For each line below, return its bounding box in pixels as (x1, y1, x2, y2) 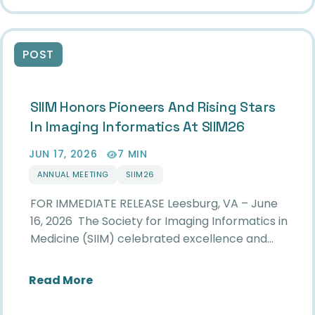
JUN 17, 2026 (29, 146, 98, 161)
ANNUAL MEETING (37, 169, 109, 181)
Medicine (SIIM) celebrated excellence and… (30, 231, 274, 247)
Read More (29, 272, 93, 289)
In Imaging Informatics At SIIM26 (30, 117, 245, 136)
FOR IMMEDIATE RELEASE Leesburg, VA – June (30, 195, 278, 212)
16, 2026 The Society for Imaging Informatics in (30, 213, 288, 230)
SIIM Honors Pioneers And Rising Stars (30, 97, 276, 116)
